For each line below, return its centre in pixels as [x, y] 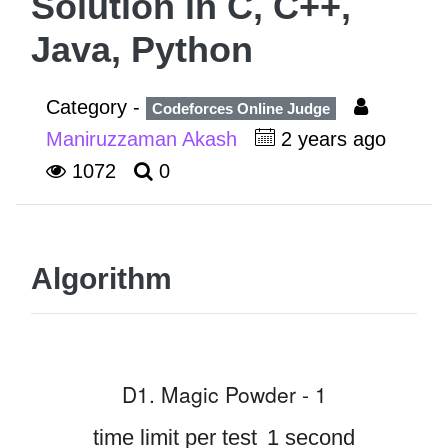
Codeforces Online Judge [241, 108]
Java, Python [142, 49]
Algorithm [101, 278]
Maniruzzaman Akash [144, 139]
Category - [96, 107]
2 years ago [333, 139]
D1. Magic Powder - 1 [224, 393]
